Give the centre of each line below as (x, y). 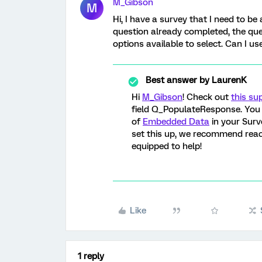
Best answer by (177, 80)
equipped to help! (167, 146)
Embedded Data (176, 122)
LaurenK (228, 80)
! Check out (207, 97)
